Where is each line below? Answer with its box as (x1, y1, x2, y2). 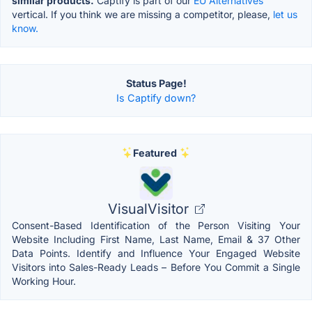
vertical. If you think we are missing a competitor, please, (12, 8, 273, 20)
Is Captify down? (116, 91, 196, 104)
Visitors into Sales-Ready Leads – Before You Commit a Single (12, 260, 300, 273)
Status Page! (125, 77, 187, 89)
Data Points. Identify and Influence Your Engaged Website (12, 247, 300, 259)
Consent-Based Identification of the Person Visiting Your (12, 219, 300, 231)
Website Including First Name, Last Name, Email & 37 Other (12, 233, 300, 245)
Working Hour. (12, 274, 76, 287)
